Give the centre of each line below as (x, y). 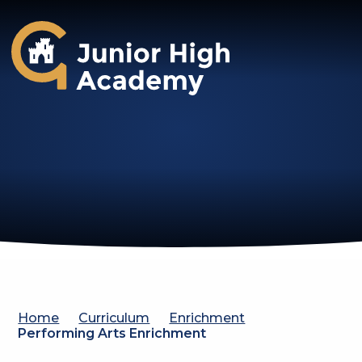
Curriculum (114, 318)
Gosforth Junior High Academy (171, 69)
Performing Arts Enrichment (112, 333)
